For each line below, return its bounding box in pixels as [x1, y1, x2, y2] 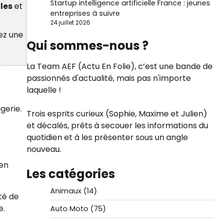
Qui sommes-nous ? [26, 37, 148, 54]
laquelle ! [26, 84, 61, 96]
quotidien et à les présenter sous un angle [26, 132, 188, 143]
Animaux [50, 186, 81, 196]
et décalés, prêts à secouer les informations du [26, 120, 208, 131]
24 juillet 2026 [50, 19, 90, 27]
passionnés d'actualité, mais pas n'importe [26, 73, 191, 84]
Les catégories [26, 166, 115, 182]
